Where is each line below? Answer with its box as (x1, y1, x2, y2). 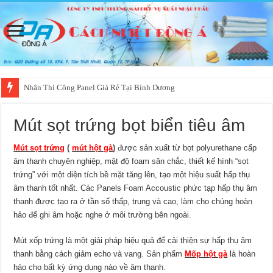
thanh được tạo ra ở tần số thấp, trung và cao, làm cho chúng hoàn (13, 197, 253, 206)
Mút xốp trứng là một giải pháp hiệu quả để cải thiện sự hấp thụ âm (13, 236, 252, 245)
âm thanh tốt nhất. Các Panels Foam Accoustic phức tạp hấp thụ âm (13, 183, 258, 193)
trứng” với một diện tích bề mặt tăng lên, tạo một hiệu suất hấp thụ (13, 170, 250, 179)
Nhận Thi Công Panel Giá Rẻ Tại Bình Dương (24, 83, 175, 92)
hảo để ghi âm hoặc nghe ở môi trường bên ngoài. (13, 210, 192, 219)
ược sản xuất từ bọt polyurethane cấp (122, 143, 257, 152)
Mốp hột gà (185, 249, 228, 258)
